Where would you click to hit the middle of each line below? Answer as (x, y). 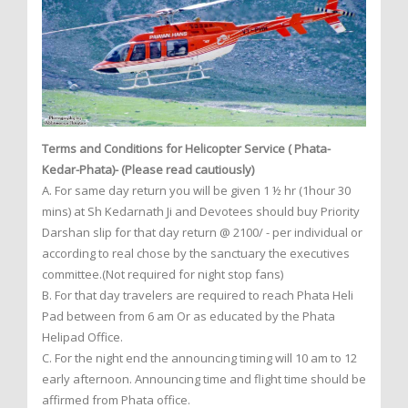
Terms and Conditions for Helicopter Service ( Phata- (186, 149)
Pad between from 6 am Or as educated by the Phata (189, 316)
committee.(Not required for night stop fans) (163, 275)
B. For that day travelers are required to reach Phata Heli (198, 296)
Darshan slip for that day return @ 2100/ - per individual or (202, 233)
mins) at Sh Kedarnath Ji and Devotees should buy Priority (201, 212)
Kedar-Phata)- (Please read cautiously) (148, 170)
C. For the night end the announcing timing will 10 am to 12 (199, 358)
